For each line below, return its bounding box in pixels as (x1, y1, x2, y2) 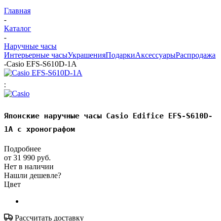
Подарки (106, 50, 135, 59)
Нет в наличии (4, 162, 54, 171)
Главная (4, 6, 31, 15)
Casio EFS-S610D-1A (6, 59, 77, 68)
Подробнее (4, 144, 41, 153)
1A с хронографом (4, 124, 75, 133)
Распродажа (176, 50, 216, 59)
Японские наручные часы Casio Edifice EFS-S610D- (4, 111, 213, 120)
